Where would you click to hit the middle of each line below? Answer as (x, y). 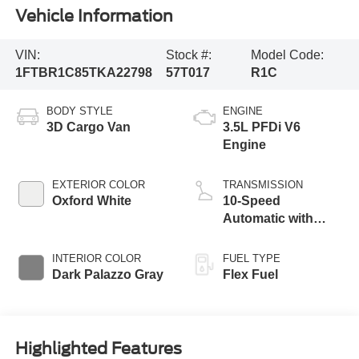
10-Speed (252, 201)
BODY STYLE (79, 111)
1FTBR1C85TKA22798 (83, 73)
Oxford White (91, 201)
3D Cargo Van (88, 127)
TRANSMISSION (263, 185)
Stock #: (188, 55)
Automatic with (268, 219)
